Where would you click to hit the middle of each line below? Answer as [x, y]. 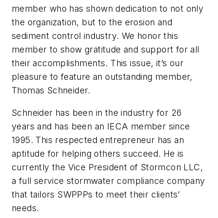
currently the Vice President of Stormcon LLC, [107, 167]
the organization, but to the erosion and [92, 22]
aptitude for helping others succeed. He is [98, 153]
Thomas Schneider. [51, 90]
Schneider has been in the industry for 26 [97, 112]
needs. [26, 208]
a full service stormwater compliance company [109, 181]
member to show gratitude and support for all [106, 49]
